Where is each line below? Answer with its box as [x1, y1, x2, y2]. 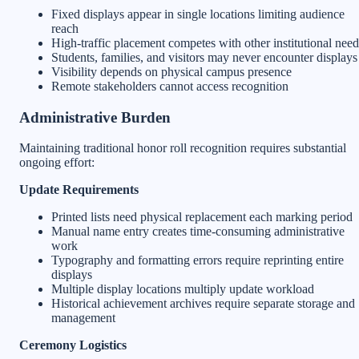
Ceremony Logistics [19, 338, 127, 353]
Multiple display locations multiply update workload [51, 282, 314, 296]
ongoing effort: [19, 155, 95, 170]
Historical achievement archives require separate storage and [51, 296, 355, 311]
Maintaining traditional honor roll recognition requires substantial [19, 141, 346, 155]
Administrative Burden [19, 108, 171, 126]
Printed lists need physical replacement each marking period [51, 210, 353, 224]
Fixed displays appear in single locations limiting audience [51, 6, 345, 21]
